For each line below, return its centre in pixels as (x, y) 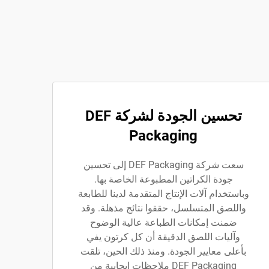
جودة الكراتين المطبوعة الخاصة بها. (163, 180)
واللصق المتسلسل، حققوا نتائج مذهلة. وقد (163, 208)
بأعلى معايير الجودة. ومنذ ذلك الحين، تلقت (163, 252)
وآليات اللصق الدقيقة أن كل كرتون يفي (163, 237)
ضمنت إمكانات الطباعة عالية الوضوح (163, 223)
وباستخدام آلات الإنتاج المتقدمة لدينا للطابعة (163, 194)
